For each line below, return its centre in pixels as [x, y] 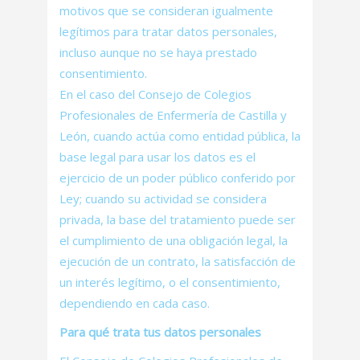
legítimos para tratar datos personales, [168, 31]
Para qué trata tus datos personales [160, 332]
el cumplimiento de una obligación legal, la [174, 240]
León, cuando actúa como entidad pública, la [180, 136]
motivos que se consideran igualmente [166, 10]
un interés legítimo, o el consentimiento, [170, 282]
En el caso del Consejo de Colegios [155, 94]
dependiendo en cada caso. [135, 303]
